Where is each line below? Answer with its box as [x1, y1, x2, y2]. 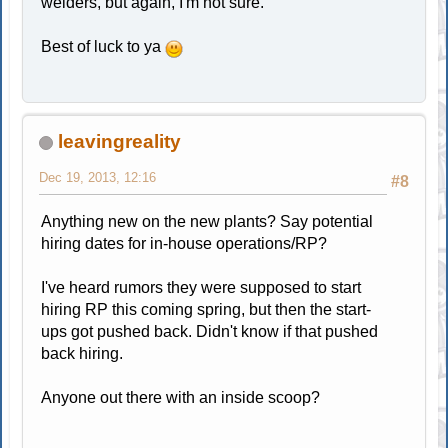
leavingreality [58, 130, 182, 152]
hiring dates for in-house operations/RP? [41, 234, 328, 252]
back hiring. [41, 344, 124, 362]
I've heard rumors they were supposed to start [41, 278, 362, 296]
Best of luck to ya [41, 37, 166, 55]
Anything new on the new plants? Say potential [41, 212, 374, 230]
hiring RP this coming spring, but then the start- [41, 300, 372, 318]
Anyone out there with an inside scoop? [41, 388, 321, 406]
